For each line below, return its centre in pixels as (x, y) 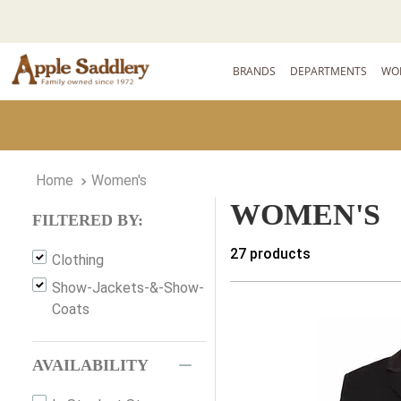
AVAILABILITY (90, 366)
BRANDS (255, 71)
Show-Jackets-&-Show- (128, 288)
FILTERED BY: (88, 221)
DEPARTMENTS (329, 71)
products (280, 254)
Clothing (78, 260)
